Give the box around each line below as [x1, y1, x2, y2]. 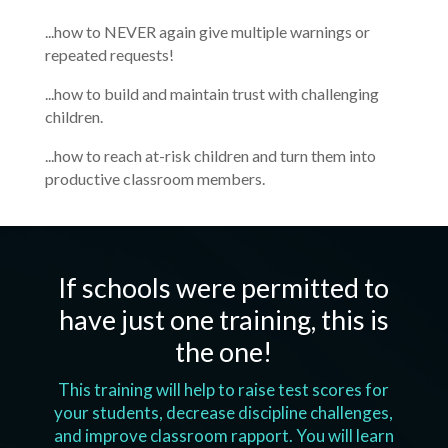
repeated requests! [44, 45, 174, 65]
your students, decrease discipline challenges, [54, 402, 394, 424]
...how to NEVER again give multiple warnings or [44, 22, 370, 42]
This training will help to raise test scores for [58, 379, 390, 401]
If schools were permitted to [58, 271, 390, 305]
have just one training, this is [58, 303, 389, 337]
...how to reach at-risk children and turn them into [44, 146, 376, 166]
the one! [175, 335, 273, 369]
